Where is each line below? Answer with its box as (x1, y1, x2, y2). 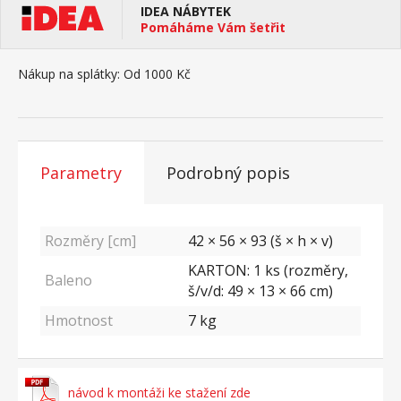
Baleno (45, 270, 92, 290)
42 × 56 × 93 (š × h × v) (188, 231, 333, 251)
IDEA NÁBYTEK (141, 3, 231, 20)
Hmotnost (45, 311, 113, 330)
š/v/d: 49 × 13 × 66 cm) (188, 281, 333, 301)
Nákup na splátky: (18, 65, 120, 82)
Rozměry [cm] (45, 231, 136, 251)
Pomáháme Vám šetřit (141, 19, 286, 36)
